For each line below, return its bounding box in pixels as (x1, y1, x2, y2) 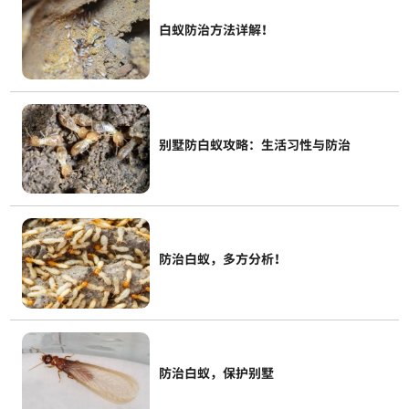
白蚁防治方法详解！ (158, 20, 274, 39)
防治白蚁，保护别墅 (158, 362, 274, 382)
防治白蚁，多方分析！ (158, 248, 287, 267)
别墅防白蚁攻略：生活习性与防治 (158, 134, 351, 153)
